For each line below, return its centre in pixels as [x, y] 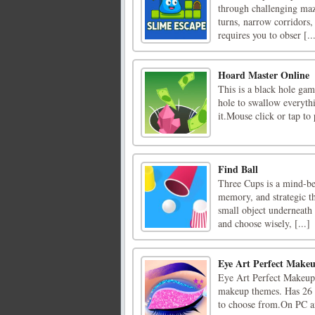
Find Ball [238, 169]
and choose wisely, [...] [264, 224]
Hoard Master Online [264, 75]
